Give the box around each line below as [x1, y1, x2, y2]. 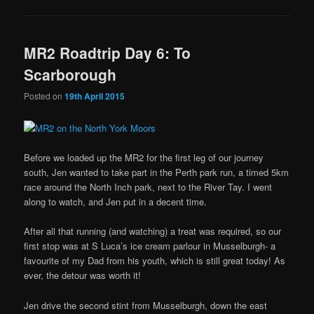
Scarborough [24, 63, 117, 85]
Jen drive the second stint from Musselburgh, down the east [24, 298, 268, 312]
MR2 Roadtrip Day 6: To [24, 41, 191, 63]
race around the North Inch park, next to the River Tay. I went [24, 180, 273, 194]
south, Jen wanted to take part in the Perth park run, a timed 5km [24, 165, 289, 179]
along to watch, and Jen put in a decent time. [24, 195, 207, 209]
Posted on [24, 89, 65, 102]
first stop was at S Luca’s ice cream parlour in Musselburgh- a [24, 239, 276, 253]
